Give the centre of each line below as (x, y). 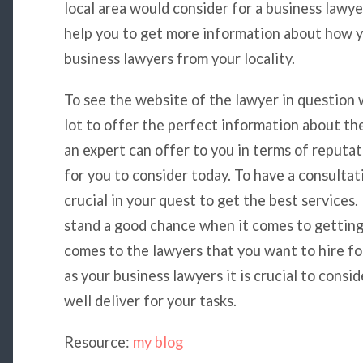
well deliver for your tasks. (150, 300)
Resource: (98, 342)
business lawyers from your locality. (179, 58)
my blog (158, 342)
